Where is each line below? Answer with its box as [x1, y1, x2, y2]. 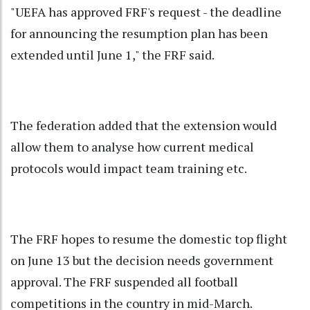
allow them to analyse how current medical [10, 138, 254, 155]
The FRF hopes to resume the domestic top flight [10, 230, 287, 247]
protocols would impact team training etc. [10, 159, 247, 176]
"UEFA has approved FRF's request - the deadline [10, 3, 282, 20]
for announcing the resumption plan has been [10, 24, 268, 42]
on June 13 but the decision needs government [10, 251, 273, 268]
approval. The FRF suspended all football [10, 273, 238, 290]
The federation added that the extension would [10, 116, 277, 134]
